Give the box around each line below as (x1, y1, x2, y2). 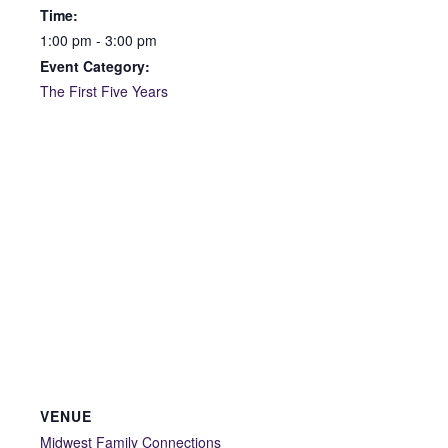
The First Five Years (40, 80, 168, 101)
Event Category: (40, 55, 150, 76)
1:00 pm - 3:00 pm (40, 29, 157, 50)
